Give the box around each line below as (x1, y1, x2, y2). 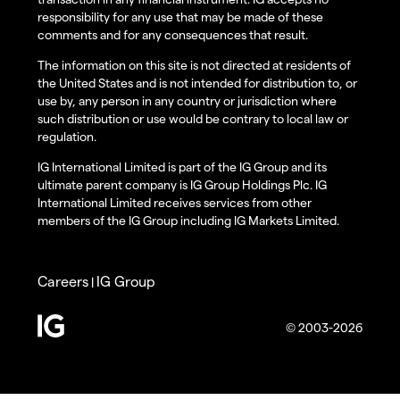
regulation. (37, 129, 96, 145)
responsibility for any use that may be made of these (37, 9, 323, 25)
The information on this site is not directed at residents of (37, 57, 351, 73)
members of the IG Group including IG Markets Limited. (37, 212, 339, 229)
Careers (37, 272, 88, 290)
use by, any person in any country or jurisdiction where (37, 93, 337, 109)
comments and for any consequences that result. (37, 27, 308, 43)
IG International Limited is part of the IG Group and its (37, 159, 327, 175)
